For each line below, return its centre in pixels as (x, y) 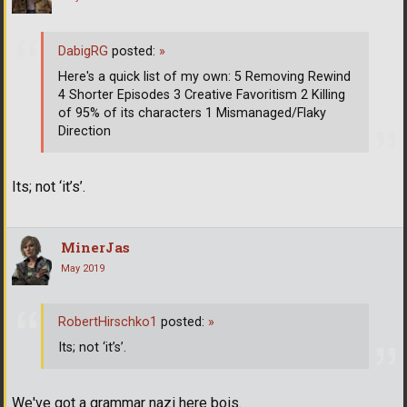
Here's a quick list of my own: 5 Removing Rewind (204, 77)
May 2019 (83, 268)
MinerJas (95, 247)
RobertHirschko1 (108, 323)
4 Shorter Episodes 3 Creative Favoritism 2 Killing (202, 95)
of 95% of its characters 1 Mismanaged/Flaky (192, 114)
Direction (84, 132)
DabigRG (83, 52)
